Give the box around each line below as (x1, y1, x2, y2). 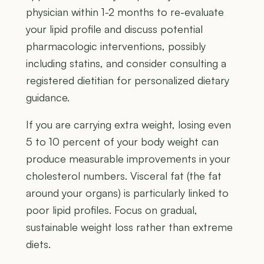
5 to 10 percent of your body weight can (26, 135, 219, 148)
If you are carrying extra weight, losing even (26, 118, 231, 131)
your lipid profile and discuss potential (26, 22, 203, 36)
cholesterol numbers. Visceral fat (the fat (26, 169, 222, 183)
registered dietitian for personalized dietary (26, 74, 229, 87)
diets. (26, 237, 51, 251)
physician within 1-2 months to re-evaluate (26, 5, 224, 19)
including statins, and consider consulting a (26, 57, 226, 70)
